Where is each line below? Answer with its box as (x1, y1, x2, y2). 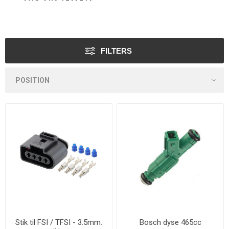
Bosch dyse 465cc (139, 217, 201, 227)
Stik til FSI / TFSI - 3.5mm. (15, 217, 102, 227)
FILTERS (101, 46, 132, 55)
